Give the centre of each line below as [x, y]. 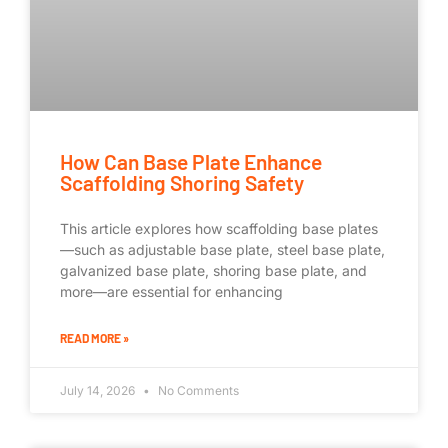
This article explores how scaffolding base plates [219, 229]
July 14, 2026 [99, 391]
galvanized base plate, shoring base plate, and [213, 271]
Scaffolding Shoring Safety [182, 183]
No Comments [197, 391]
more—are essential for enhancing [171, 292]
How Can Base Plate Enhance [191, 162]
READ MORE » [94, 338]
